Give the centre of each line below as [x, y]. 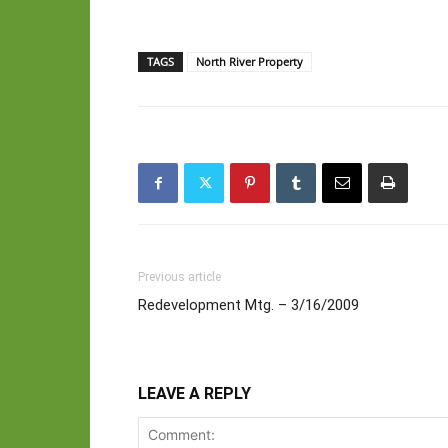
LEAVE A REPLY [194, 394]
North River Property [249, 62]
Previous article [179, 277]
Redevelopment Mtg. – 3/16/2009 [248, 305]
